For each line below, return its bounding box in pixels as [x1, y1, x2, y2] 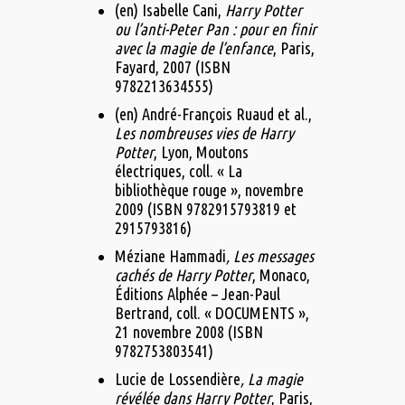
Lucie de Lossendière [114, 370, 240, 389]
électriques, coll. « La [114, 162, 242, 181]
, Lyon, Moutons [153, 143, 249, 162]
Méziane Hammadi [114, 247, 226, 266]
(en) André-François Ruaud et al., [114, 105, 312, 124]
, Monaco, [251, 266, 310, 285]
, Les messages [225, 247, 314, 266]
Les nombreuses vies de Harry [114, 124, 294, 143]
